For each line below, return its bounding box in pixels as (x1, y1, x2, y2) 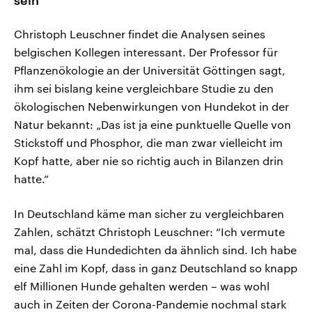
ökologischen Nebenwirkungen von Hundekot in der (14, 100, 289, 114)
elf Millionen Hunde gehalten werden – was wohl (14, 279, 270, 293)
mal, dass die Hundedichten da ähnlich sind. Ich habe (14, 243, 297, 257)
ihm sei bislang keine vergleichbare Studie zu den (14, 81, 274, 95)
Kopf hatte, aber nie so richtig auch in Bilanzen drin (14, 154, 283, 168)
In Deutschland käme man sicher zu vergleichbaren (14, 207, 284, 221)
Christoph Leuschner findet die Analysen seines (14, 27, 265, 41)
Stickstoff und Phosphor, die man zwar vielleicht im (14, 136, 283, 150)
